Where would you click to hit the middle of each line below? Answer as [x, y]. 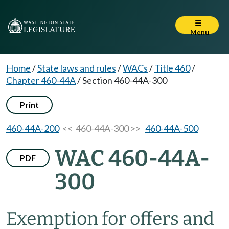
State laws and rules [77, 68]
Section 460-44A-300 [125, 80]
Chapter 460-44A [41, 80]
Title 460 [172, 68]
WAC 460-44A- [132, 158]
